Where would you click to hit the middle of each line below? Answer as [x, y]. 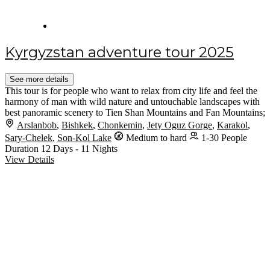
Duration [23, 148]
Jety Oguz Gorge [180, 125]
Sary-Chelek [29, 137]
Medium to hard [156, 137]
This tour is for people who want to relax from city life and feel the [131, 90]
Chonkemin [120, 125]
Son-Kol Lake [84, 137]
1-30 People [224, 137]
